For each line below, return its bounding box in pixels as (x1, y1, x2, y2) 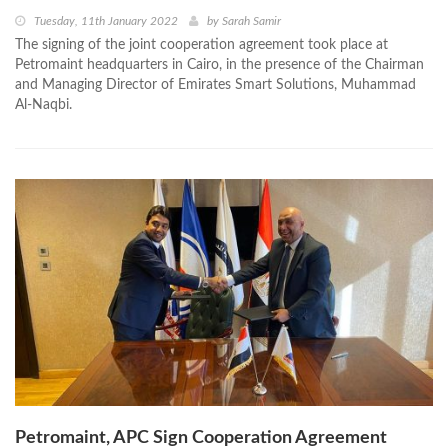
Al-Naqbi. (15, 98, 72, 113)
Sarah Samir (222, 15, 281, 28)
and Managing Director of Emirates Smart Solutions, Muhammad (15, 78, 416, 93)
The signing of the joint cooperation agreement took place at (15, 38, 388, 53)
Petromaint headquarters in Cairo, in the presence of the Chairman (15, 58, 424, 73)
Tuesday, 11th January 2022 (34, 15, 178, 28)
